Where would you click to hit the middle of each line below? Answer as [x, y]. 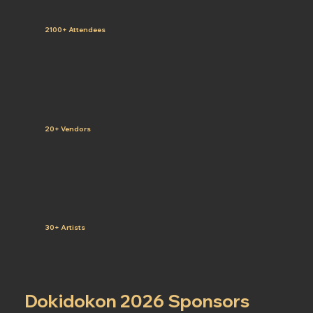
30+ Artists [65, 227]
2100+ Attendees [75, 30]
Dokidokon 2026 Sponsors [137, 300]
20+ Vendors [68, 128]
